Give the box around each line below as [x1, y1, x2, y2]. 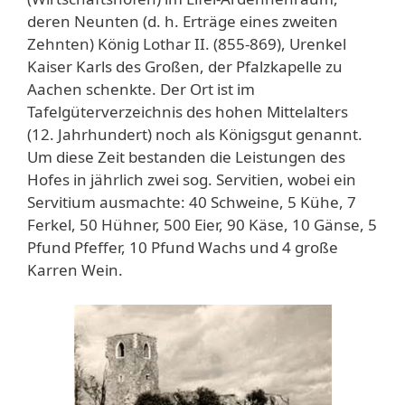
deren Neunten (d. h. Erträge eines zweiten [27, 11, 338, 33]
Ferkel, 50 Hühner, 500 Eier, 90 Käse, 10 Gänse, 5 [27, 214, 377, 236]
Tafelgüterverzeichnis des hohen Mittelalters [27, 101, 348, 123]
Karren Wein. [27, 259, 123, 281]
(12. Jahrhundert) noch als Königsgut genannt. [27, 124, 363, 146]
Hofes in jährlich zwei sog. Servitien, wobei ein [27, 169, 356, 191]
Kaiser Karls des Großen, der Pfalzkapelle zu [27, 56, 343, 78]
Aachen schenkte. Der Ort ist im [27, 79, 255, 100]
